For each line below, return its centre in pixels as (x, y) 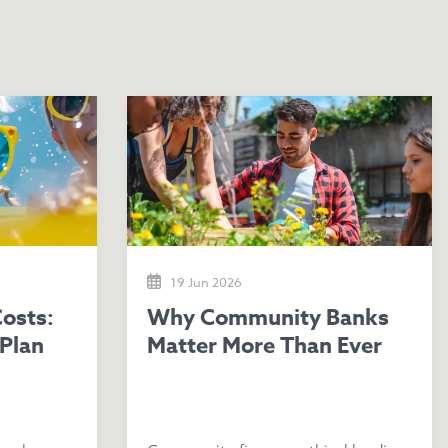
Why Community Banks (158, 318)
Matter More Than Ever (264, 346)
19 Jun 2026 (206, 282)
